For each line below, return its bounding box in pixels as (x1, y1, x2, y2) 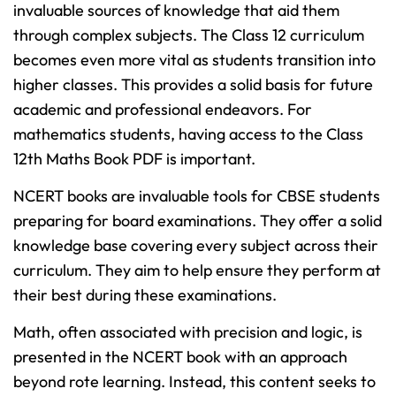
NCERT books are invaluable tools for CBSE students (13, 186, 380, 207)
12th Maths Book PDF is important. (13, 148, 259, 169)
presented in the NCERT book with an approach (13, 346, 347, 368)
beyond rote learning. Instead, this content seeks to (13, 371, 376, 392)
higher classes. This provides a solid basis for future (13, 73, 373, 95)
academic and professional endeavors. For (13, 98, 312, 119)
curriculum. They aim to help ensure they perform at (13, 260, 381, 281)
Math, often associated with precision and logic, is (13, 322, 362, 343)
